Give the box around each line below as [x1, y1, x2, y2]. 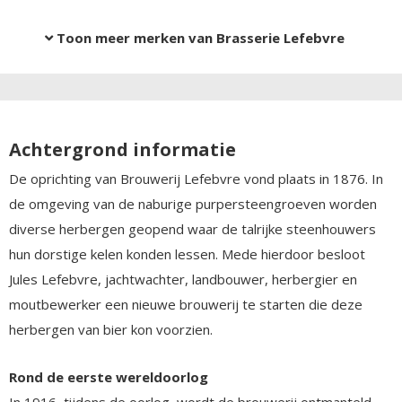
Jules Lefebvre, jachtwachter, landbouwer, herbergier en [9, 269, 357, 288]
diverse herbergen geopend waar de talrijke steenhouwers [9, 219, 376, 238]
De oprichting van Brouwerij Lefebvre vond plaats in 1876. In [9, 169, 383, 188]
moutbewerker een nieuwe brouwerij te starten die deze [9, 294, 363, 313]
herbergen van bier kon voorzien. [9, 319, 213, 338]
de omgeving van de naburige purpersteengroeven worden [9, 194, 377, 213]
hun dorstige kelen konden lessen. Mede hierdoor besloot [9, 244, 365, 263]
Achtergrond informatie [9, 136, 236, 162]
